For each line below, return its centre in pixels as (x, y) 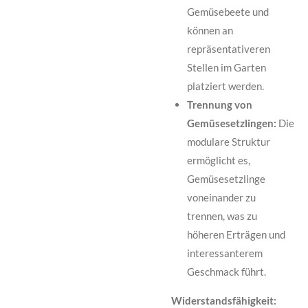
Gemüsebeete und (228, 12)
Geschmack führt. (226, 272)
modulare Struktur (228, 142)
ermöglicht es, (218, 161)
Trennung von (219, 105)
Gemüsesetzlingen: (231, 123)
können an (210, 31)
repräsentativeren (228, 49)
